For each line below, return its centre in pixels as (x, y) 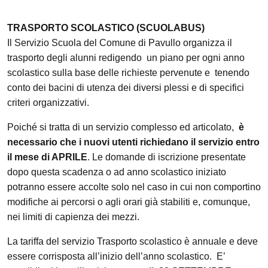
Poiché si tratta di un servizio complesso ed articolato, (123, 127)
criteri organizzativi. (48, 103)
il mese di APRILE (47, 157)
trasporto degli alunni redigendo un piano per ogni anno (126, 58)
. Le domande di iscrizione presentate (167, 157)
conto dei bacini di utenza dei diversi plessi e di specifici (126, 88)
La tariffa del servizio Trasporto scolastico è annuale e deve (133, 241)
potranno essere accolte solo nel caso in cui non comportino (134, 187)
